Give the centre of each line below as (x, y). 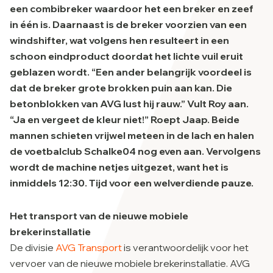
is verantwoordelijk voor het (185, 247)
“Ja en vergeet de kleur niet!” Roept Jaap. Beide (125, 119)
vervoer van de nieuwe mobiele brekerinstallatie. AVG (130, 263)
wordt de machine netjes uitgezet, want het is (119, 167)
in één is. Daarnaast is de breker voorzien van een (128, 24)
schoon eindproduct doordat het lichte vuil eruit (126, 56)
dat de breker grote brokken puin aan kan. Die (121, 88)
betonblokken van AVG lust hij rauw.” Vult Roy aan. (129, 104)
